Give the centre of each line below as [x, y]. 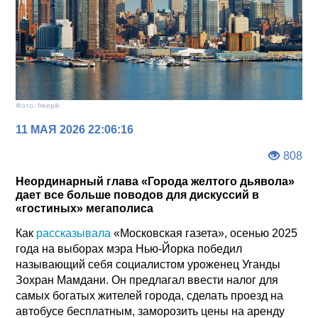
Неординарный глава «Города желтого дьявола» [155, 181]
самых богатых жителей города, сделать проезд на [150, 295]
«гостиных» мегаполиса [85, 208]
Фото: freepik [38, 105]
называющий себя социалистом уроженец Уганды [148, 264]
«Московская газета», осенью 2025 [204, 233]
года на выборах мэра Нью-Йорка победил [129, 248]
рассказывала [74, 233]
